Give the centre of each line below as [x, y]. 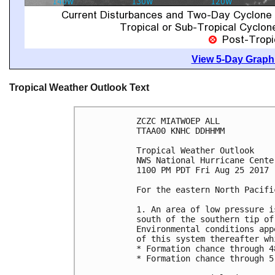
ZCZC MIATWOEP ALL [178, 121]
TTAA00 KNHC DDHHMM [180, 131]
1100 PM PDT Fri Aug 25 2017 [203, 170]
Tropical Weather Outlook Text [79, 87]
